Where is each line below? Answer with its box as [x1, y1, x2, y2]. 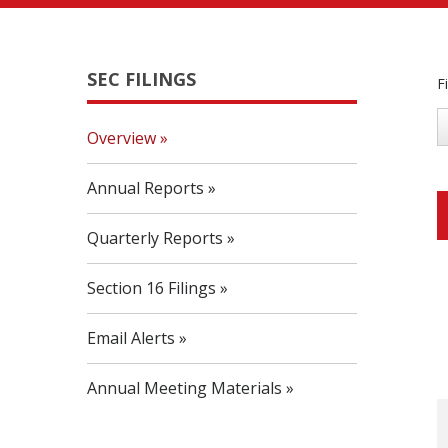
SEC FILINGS [87, 67, 196, 91]
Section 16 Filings [87, 277, 216, 299]
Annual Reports [87, 177, 204, 199]
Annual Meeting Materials [87, 377, 282, 399]
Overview [87, 127, 156, 149]
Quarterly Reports [87, 227, 223, 249]
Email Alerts [87, 327, 175, 349]
